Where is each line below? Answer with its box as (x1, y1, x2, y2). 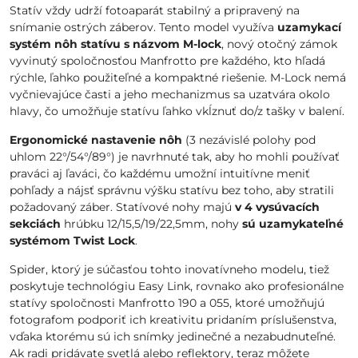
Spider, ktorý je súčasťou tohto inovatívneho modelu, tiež (10, 262, 329, 276)
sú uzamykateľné (242, 217, 344, 231)
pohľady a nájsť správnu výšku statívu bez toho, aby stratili (10, 183, 334, 197)
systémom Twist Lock (10, 233, 135, 248)
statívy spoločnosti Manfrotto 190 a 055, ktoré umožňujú (10, 296, 324, 310)
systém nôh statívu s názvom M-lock (10, 37, 221, 51)
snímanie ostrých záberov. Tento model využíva (10, 20, 277, 34)
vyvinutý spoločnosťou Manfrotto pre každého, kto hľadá (10, 54, 325, 68)
